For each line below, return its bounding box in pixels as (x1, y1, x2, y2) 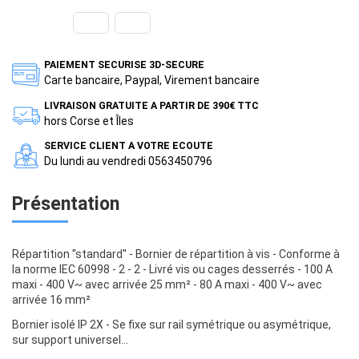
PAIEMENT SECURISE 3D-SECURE (44, 59, 204, 71)
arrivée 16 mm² (12, 293, 91, 307)
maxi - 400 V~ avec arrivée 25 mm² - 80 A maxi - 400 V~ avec (12, 278, 322, 292)
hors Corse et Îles (44, 114, 134, 127)
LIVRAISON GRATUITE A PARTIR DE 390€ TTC (44, 99, 259, 111)
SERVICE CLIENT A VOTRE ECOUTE (44, 139, 213, 151)
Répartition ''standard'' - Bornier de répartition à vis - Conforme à (12, 248, 340, 261)
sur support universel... (12, 333, 128, 346)
